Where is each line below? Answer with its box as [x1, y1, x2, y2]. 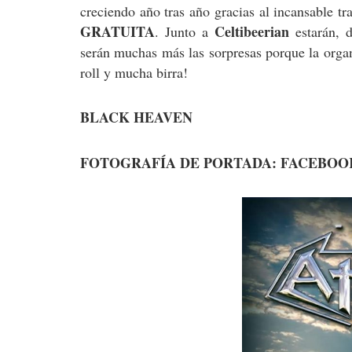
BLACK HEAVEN [80, 107, 192, 128]
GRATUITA [80, 20, 155, 42]
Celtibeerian [214, 20, 289, 42]
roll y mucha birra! [80, 62, 192, 82]
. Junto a [155, 21, 214, 41]
